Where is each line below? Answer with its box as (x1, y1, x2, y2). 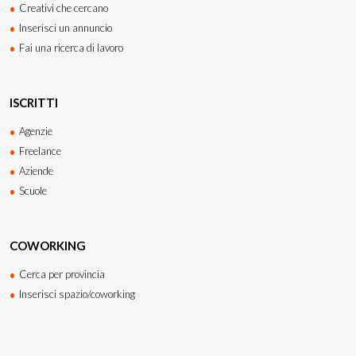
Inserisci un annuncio (19, 21, 112, 34)
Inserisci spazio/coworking (19, 287, 135, 300)
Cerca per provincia (19, 267, 105, 281)
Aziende (19, 164, 53, 177)
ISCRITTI (10, 95, 58, 110)
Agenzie (19, 124, 52, 137)
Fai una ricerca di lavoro (19, 41, 123, 54)
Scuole (19, 184, 47, 197)
